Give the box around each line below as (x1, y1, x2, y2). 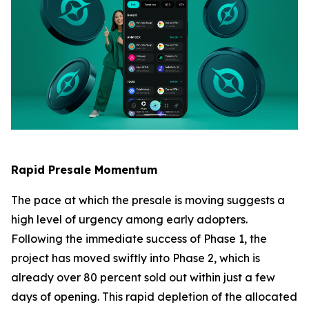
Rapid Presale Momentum (11, 162, 157, 177)
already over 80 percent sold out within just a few (11, 270, 275, 284)
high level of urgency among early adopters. (11, 212, 248, 226)
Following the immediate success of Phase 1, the (11, 231, 267, 246)
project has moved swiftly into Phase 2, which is (11, 250, 260, 265)
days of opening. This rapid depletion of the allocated (11, 289, 297, 303)
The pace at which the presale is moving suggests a (11, 192, 285, 207)
